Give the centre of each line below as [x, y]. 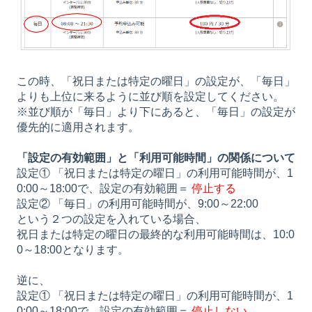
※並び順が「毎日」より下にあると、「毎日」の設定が [156, 112]
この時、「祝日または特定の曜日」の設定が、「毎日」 [156, 81]
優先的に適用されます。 [78, 127]
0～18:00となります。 [73, 250]
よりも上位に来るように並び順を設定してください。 [150, 97]
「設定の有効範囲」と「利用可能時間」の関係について [156, 158]
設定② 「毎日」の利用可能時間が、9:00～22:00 [138, 204]
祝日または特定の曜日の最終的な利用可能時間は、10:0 [156, 235]
